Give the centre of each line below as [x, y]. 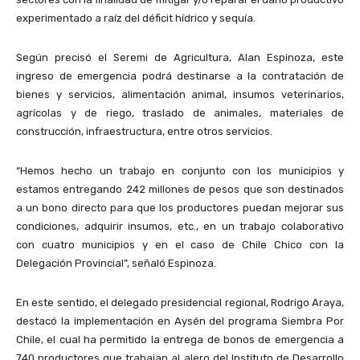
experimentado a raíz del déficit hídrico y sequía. [136, 18]
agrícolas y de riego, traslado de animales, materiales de [180, 113]
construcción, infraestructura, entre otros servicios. [144, 132]
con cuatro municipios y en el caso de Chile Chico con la [180, 245]
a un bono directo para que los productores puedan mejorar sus [180, 208]
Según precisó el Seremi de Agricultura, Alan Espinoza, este [180, 58]
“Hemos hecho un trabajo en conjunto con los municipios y [180, 171]
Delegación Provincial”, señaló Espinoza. [116, 264]
